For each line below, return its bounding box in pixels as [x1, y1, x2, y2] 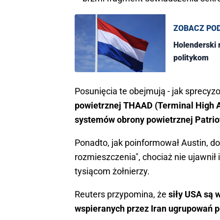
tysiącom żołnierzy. [75, 166, 150, 177]
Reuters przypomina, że [75, 189, 166, 200]
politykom [173, 53, 209, 63]
